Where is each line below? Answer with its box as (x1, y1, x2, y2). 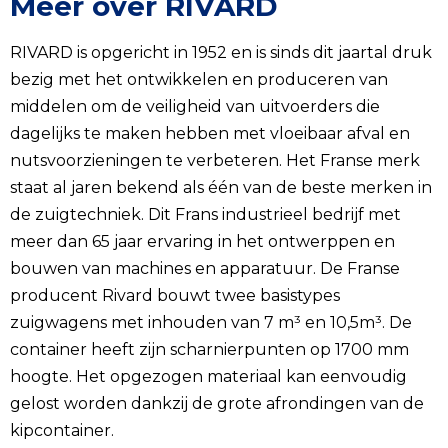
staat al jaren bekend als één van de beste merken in (10, 177, 432, 197)
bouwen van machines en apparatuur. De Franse (10, 258, 400, 278)
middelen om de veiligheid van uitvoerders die (10, 96, 380, 116)
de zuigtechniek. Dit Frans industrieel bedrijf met (10, 204, 401, 224)
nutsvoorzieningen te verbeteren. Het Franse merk (10, 150, 420, 170)
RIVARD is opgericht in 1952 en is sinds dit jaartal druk (10, 42, 432, 62)
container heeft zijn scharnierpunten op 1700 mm (10, 339, 409, 359)
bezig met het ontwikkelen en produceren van (10, 69, 388, 89)
